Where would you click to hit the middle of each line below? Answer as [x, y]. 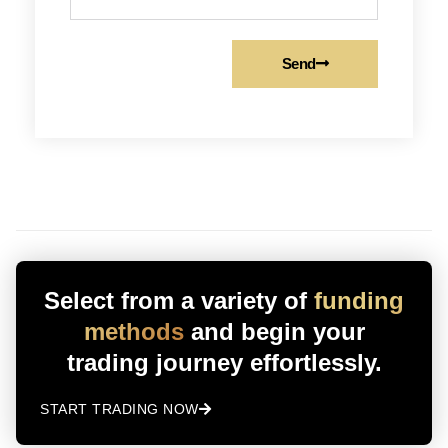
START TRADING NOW [119, 408]
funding [359, 300]
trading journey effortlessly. [224, 362]
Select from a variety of [179, 300]
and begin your [277, 331]
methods [137, 331]
